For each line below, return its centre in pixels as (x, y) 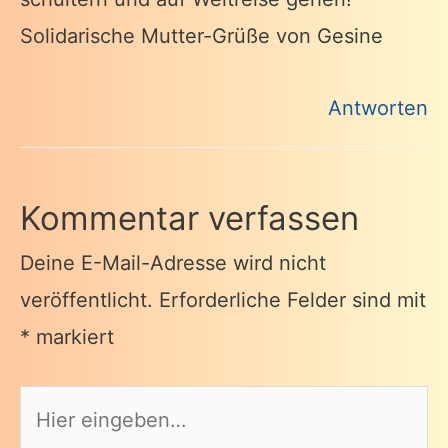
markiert (72, 336)
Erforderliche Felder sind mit (292, 299)
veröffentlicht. (86, 299)
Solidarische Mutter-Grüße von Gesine (201, 35)
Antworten (378, 107)
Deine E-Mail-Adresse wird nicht (173, 262)
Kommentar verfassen (189, 217)
